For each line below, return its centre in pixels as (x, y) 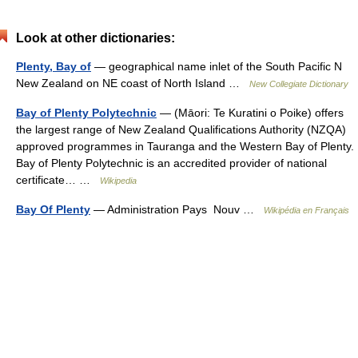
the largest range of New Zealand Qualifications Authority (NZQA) (181, 129)
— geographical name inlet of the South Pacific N (217, 66)
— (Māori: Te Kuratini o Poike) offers (250, 113)
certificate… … (58, 180)
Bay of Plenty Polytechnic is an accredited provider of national (171, 163)
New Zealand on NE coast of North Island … (133, 83)
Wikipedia (118, 181)
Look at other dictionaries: (95, 38)
